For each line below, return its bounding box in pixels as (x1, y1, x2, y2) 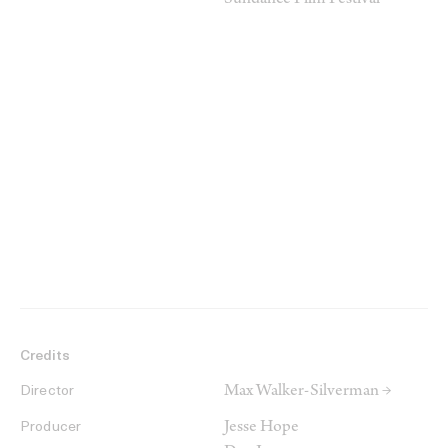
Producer (20, 420, 82, 436)
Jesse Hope (224, 419, 299, 438)
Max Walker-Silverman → (224, 383, 392, 402)
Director (20, 384, 75, 400)
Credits (20, 349, 70, 365)
